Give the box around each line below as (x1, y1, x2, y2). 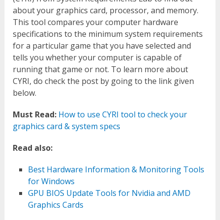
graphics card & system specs (13, 120, 121, 132)
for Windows (27, 175, 75, 187)
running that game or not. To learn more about (13, 63, 189, 75)
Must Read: (13, 109, 57, 120)
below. (13, 87, 37, 98)
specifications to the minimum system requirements (13, 28, 203, 39)
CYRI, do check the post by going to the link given (13, 75, 194, 86)
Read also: (13, 142, 53, 153)
